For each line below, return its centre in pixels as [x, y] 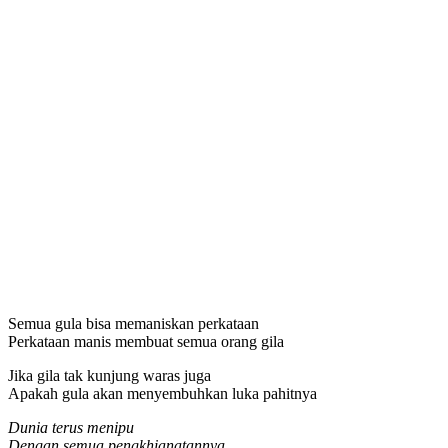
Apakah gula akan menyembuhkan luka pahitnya [162, 393]
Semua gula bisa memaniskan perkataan [133, 323]
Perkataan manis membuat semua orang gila [146, 341]
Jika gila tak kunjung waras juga [109, 375]
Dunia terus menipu [71, 427]
